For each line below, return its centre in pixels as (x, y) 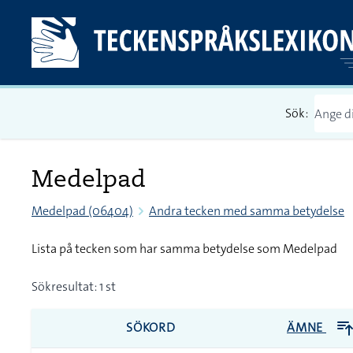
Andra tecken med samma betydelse (247, 211)
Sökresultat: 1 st (74, 286)
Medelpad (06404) (82, 211)
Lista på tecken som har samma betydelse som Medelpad (184, 249)
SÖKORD (151, 327)
